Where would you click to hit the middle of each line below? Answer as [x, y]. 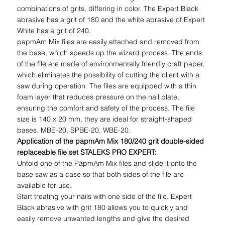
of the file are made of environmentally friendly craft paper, [111, 64]
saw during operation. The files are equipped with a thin [107, 86]
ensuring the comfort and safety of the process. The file [106, 108]
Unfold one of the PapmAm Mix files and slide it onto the [107, 163]
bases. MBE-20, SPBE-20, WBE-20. [74, 130]
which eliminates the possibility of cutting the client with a [108, 75]
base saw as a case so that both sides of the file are [101, 175]
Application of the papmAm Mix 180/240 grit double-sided [111, 141]
